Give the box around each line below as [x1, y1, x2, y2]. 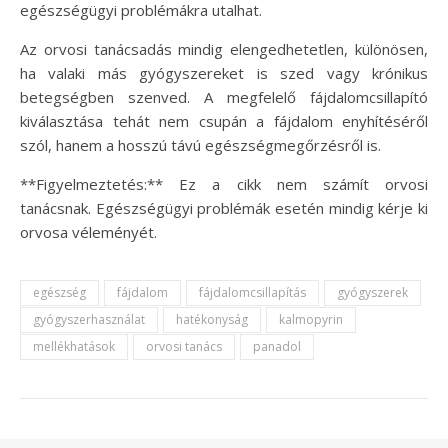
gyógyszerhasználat [33, 310, 145, 328]
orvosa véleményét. [20, 221, 157, 242]
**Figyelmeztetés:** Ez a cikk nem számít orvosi [20, 173, 428, 194]
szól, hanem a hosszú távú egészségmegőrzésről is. [20, 134, 381, 155]
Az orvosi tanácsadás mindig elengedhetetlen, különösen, [20, 38, 428, 59]
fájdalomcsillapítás [199, 283, 306, 301]
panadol [253, 337, 301, 355]
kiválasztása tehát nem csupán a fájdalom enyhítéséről [20, 110, 428, 131]
